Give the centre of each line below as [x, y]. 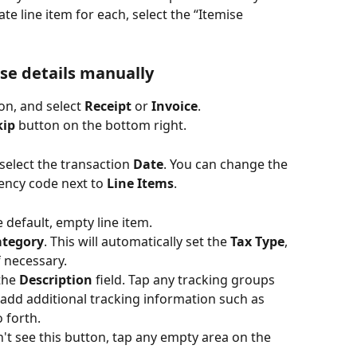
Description [56, 280]
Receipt [108, 106]
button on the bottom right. [101, 126]
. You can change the [227, 165]
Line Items [140, 184]
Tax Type [257, 242]
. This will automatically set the [137, 242]
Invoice [175, 106]
